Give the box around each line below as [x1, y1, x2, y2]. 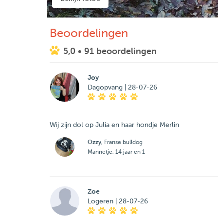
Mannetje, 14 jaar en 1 [87, 148, 145, 155]
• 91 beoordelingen [78, 46, 157, 56]
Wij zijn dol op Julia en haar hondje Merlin [50, 121, 179, 128]
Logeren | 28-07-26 [87, 198, 148, 205]
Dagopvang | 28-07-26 [87, 84, 157, 91]
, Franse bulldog [101, 139, 143, 145]
